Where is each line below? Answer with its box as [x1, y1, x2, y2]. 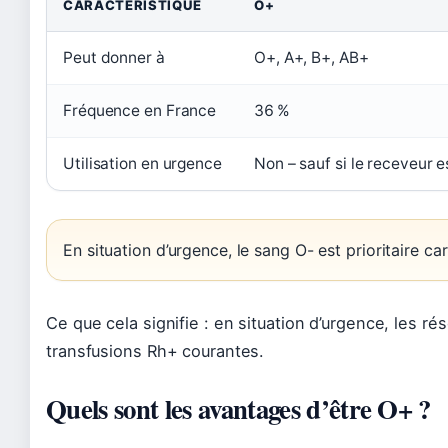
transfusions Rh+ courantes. [46, 340, 265, 361]
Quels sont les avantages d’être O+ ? [46, 388, 431, 428]
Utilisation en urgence [63, 153, 222, 173]
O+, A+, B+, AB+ [254, 47, 369, 67]
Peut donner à [63, 47, 165, 67]
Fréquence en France [63, 100, 217, 120]
